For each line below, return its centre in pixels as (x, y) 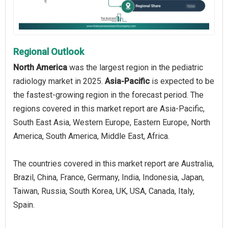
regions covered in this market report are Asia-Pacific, (109, 108)
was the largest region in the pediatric (135, 67)
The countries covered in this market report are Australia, (113, 163)
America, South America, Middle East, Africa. (91, 136)
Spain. (24, 205)
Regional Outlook (49, 51)
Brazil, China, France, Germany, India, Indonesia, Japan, (109, 177)
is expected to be (182, 81)
